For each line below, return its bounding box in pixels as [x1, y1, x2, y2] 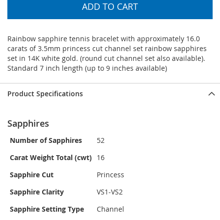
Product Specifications [7, 89, 83, 99]
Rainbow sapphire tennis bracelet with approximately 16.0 [7, 34, 200, 44]
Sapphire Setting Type [10, 204, 84, 214]
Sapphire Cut [10, 170, 54, 180]
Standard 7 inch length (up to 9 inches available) [7, 63, 167, 73]
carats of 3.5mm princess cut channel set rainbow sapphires [7, 44, 207, 54]
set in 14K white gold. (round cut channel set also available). [7, 54, 205, 63]
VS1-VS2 [97, 187, 123, 197]
